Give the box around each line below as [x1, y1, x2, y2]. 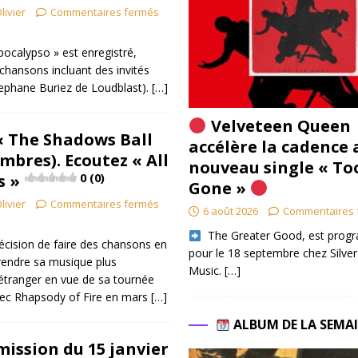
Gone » [188, 177, 250, 200]
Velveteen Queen [206, 115, 351, 137]
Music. [188, 263, 225, 279]
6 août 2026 [202, 204, 258, 219]
